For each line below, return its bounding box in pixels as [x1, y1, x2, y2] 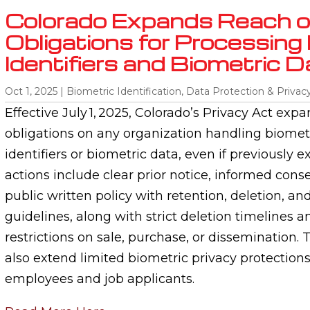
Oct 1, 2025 [4, 84, 57, 98]
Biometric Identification [66, 84, 181, 98]
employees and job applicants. [4, 271, 194, 286]
